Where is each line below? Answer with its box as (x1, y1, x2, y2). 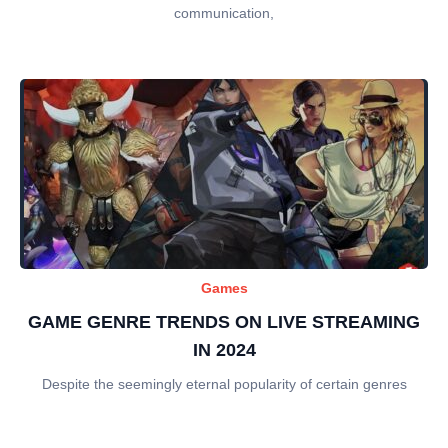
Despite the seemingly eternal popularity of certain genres (41, 375, 407, 392)
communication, (174, 4, 274, 21)
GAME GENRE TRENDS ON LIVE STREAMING (28, 311, 420, 332)
